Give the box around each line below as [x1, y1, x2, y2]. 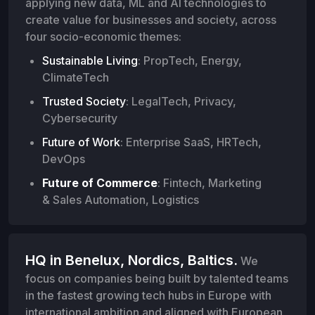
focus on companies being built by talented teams [25, 271, 288, 286]
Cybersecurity [42, 111, 117, 126]
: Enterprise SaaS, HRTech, [120, 135, 262, 150]
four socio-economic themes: [25, 30, 181, 44]
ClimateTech [42, 70, 109, 85]
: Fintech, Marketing [157, 176, 262, 191]
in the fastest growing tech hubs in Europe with [25, 288, 271, 303]
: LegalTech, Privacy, [126, 94, 236, 109]
